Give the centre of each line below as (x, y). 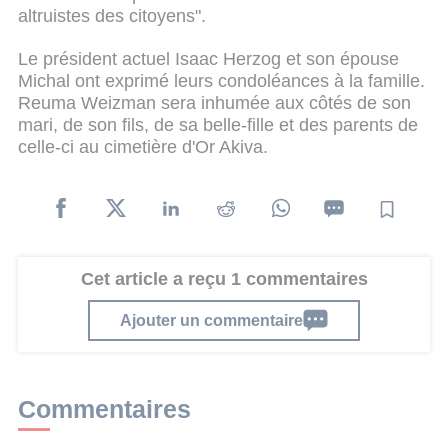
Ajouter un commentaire (211, 320)
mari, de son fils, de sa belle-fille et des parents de (218, 125)
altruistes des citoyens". (112, 15)
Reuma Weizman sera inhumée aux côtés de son (214, 103)
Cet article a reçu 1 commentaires (224, 278)
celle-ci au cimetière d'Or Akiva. (143, 147)
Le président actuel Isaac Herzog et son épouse (208, 59)
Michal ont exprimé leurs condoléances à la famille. (221, 81)
